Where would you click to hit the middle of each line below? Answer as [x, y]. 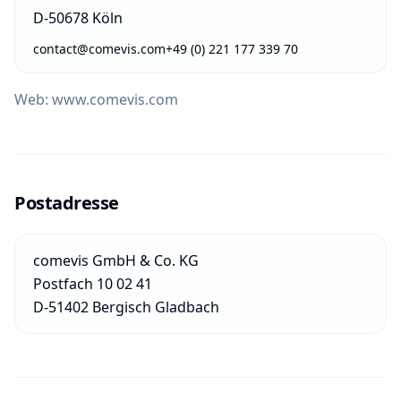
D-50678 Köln [78, 18]
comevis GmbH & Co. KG [116, 260]
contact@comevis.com [99, 49]
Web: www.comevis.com [96, 99]
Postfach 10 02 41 [93, 284]
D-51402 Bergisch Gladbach [126, 307]
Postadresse [67, 203]
